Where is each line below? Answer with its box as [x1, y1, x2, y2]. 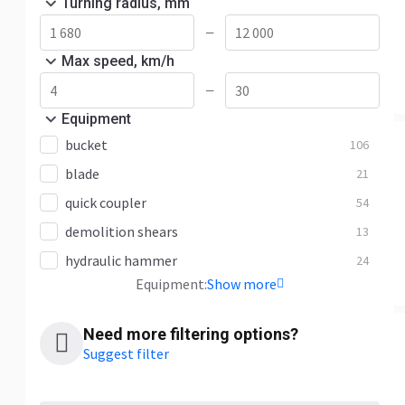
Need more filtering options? [83, 325, 298, 344]
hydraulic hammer [65, 251, 177, 269]
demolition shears [65, 222, 178, 240]
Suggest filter [83, 344, 169, 363]
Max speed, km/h [61, 52, 174, 70]
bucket [65, 136, 108, 154]
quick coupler [65, 193, 146, 212]
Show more [207, 275, 277, 293]
